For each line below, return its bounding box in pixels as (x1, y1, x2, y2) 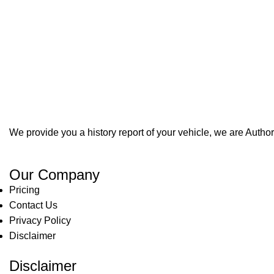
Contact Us (9, 200, 57, 210)
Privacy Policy (9, 215, 71, 226)
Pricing (9, 185, 40, 195)
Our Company (9, 166, 100, 183)
